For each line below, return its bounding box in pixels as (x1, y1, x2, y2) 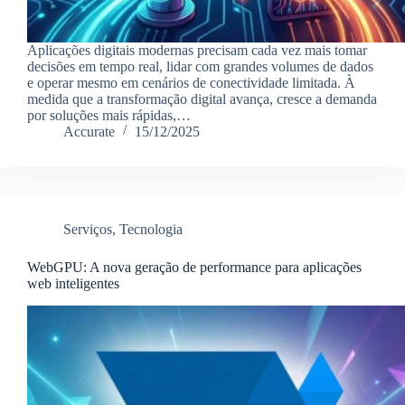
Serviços (63, 221, 112, 237)
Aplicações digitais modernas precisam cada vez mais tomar (27, 42, 367, 58)
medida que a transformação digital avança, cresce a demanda (27, 90, 377, 107)
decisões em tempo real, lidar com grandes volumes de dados (27, 58, 373, 74)
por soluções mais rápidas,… (27, 107, 191, 123)
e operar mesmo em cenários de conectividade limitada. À (27, 74, 355, 90)
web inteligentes (27, 275, 119, 291)
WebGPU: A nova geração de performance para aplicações (27, 259, 362, 275)
